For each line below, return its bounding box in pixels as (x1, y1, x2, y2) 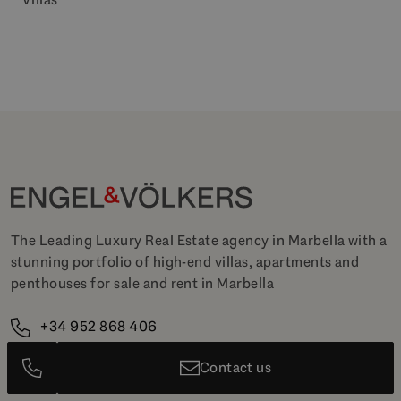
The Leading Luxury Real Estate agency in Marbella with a (11, 231, 388, 251)
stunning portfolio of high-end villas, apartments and (11, 252, 360, 272)
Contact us (199, 358, 272, 377)
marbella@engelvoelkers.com (38, 346, 235, 365)
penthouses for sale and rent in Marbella (11, 274, 275, 294)
